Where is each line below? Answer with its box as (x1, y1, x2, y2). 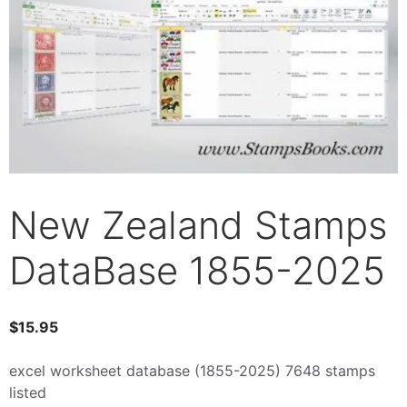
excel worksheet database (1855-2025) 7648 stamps (9, 361, 375, 380)
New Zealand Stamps (9, 201, 387, 248)
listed (9, 382, 46, 402)
